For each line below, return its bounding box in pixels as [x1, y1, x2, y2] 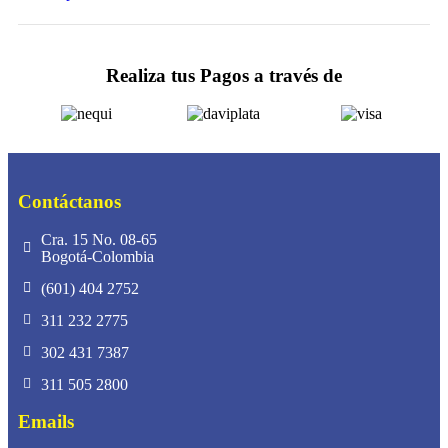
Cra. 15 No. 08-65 [40, 230, 157, 248]
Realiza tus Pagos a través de [106, 64, 342, 86]
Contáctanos [18, 190, 121, 212]
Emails [18, 410, 74, 432]
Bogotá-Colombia [40, 247, 154, 265]
